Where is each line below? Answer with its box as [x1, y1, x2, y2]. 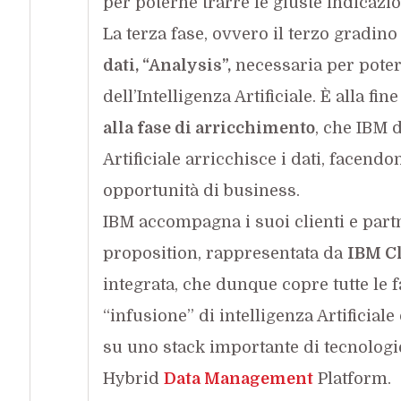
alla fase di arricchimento [102, 118, 315, 137]
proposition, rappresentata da [102, 243, 347, 262]
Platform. [312, 369, 391, 388]
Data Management [163, 369, 313, 388]
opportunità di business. [102, 181, 300, 200]
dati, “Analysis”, [102, 55, 231, 74]
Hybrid [102, 369, 164, 388]
